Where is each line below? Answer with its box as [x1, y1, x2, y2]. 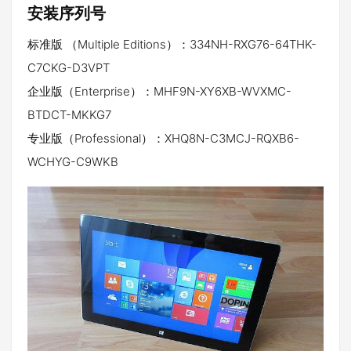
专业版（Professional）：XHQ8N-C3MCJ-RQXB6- [27, 131, 299, 146]
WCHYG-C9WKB [27, 154, 118, 169]
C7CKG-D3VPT [27, 60, 110, 75]
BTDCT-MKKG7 [27, 107, 111, 122]
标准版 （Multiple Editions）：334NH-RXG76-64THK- [27, 37, 317, 52]
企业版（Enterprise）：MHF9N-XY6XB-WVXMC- [27, 84, 291, 99]
